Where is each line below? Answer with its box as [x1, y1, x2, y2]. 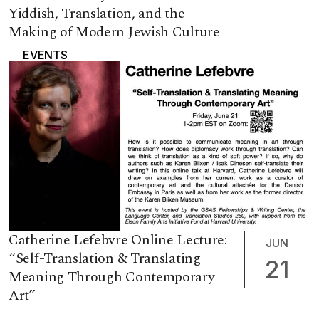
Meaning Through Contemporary [9, 266, 215, 288]
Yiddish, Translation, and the [9, 2, 185, 24]
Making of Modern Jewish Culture [9, 21, 220, 43]
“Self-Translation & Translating [9, 248, 201, 270]
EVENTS [23, 47, 68, 62]
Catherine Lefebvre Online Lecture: [9, 229, 227, 251]
